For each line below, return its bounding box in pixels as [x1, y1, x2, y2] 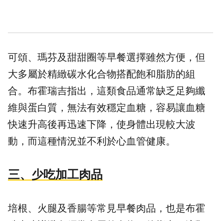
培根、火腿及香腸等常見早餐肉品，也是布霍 [8, 203, 205, 214]
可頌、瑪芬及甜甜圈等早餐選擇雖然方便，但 [8, 52, 205, 63]
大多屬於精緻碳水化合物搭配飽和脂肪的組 [8, 69, 195, 80]
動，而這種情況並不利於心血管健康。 [8, 136, 176, 147]
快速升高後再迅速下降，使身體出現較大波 [8, 119, 195, 130]
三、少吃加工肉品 [8, 168, 103, 182]
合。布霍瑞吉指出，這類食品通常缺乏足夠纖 [8, 85, 205, 97]
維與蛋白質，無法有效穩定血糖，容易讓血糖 [8, 102, 205, 113]
